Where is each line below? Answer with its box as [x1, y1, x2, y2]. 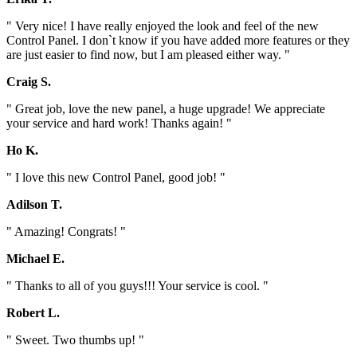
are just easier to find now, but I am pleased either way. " [6, 47, 290, 61]
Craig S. [6, 74, 51, 88]
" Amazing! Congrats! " [6, 224, 126, 238]
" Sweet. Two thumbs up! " [6, 332, 144, 347]
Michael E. [6, 251, 65, 265]
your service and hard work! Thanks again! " [6, 116, 232, 130]
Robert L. [6, 305, 60, 320]
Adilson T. [6, 197, 62, 211]
